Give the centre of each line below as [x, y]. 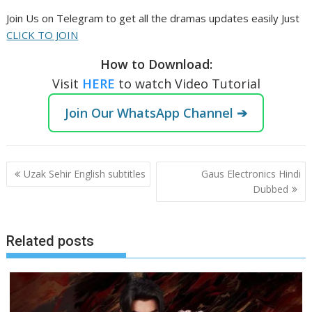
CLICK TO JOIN [42, 35]
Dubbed [270, 189]
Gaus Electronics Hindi [251, 173]
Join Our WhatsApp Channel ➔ [156, 113]
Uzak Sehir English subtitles [85, 173]
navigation [45, 188]
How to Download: [156, 64]
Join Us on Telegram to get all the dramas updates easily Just [153, 18]
